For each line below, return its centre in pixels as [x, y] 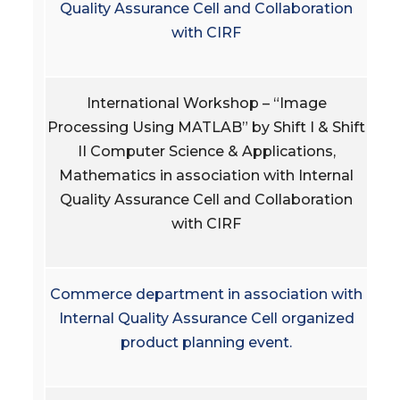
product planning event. [206, 342]
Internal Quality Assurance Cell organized [206, 318]
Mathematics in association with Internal [206, 175]
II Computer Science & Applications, [206, 151]
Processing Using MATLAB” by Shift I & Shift [206, 127]
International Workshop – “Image [206, 103]
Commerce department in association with [206, 294]
